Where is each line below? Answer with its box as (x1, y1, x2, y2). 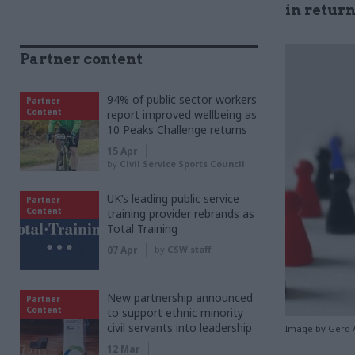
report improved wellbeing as (107, 107, 257, 122)
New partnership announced (107, 290, 253, 305)
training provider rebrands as (107, 206, 254, 221)
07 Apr (107, 243, 138, 257)
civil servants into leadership (107, 320, 252, 335)
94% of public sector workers (107, 92, 257, 107)
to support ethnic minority (107, 305, 243, 320)
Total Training (107, 221, 177, 236)
